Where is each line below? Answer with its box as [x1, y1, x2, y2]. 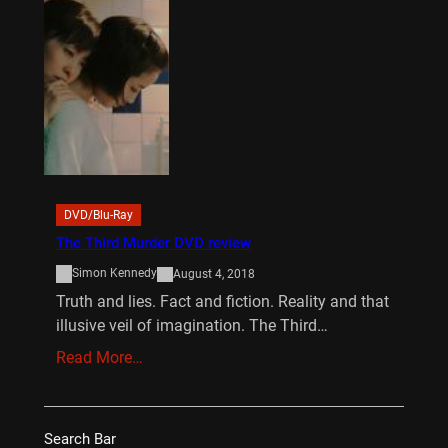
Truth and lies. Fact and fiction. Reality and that [55, 292, 389, 312]
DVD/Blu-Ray [63, 208, 133, 223]
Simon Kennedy [71, 266, 157, 281]
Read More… [55, 348, 143, 368]
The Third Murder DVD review [55, 234, 251, 253]
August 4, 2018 [172, 266, 255, 281]
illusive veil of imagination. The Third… [55, 316, 328, 336]
